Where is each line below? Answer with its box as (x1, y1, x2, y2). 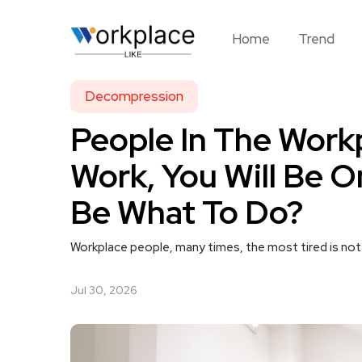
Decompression (85, 87, 183, 105)
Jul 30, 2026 (70, 283, 137, 297)
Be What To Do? (70, 191, 303, 234)
